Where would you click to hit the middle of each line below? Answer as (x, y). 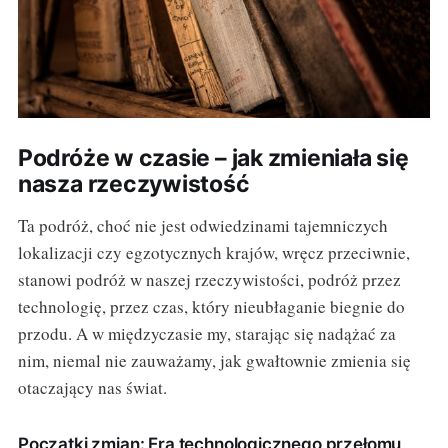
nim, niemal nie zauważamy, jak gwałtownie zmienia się (214, 361)
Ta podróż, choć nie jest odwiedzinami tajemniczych (202, 226)
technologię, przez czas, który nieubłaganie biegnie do (211, 307)
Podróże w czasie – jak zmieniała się (213, 158)
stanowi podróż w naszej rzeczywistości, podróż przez (209, 280)
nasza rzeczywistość (133, 184)
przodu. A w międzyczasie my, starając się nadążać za (206, 334)
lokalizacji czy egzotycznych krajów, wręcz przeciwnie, (213, 253)
